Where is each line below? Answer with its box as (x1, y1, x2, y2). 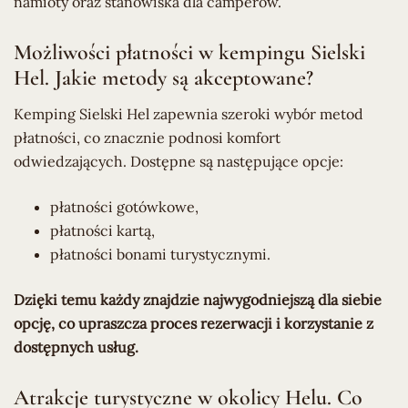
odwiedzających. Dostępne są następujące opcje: (14, 151, 343, 170)
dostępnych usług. (14, 337, 138, 356)
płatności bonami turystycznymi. (50, 244, 270, 263)
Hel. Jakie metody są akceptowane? (14, 64, 313, 91)
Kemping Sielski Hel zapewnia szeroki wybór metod (14, 104, 363, 123)
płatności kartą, (50, 220, 155, 240)
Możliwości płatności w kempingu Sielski (14, 38, 365, 66)
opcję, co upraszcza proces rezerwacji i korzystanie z (14, 313, 373, 332)
